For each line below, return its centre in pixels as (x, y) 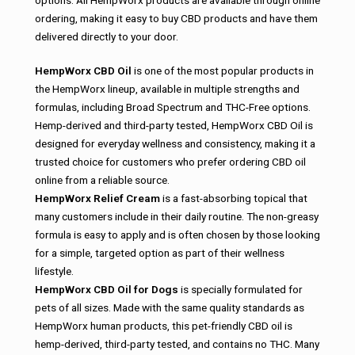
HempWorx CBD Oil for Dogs (107, 290)
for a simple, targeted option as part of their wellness (160, 253)
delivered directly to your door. (107, 37)
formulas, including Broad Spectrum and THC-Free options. (173, 107)
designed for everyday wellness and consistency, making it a (175, 144)
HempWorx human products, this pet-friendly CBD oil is (164, 326)
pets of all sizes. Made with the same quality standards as (170, 308)
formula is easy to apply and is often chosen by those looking (177, 235)
